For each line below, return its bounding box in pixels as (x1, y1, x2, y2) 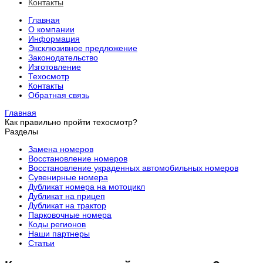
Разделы (5, 127, 38, 137)
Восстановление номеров (28, 154, 127, 164)
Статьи (28, 238, 55, 248)
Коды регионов (28, 220, 86, 230)
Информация (28, 34, 80, 44)
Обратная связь (28, 90, 89, 100)
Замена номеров (28, 144, 93, 154)
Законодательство (28, 53, 98, 63)
